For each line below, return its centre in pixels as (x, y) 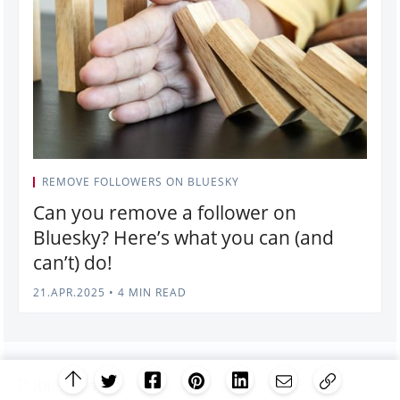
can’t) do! (73, 262)
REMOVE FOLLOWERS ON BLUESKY (141, 182)
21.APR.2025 (69, 292)
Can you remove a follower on (165, 212)
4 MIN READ (150, 292)
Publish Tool (65, 385)
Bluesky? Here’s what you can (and (183, 237)
